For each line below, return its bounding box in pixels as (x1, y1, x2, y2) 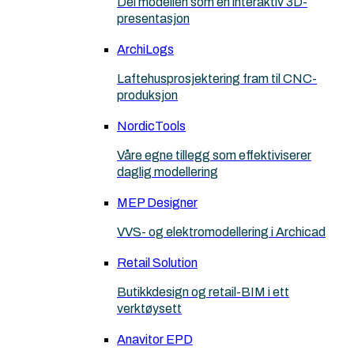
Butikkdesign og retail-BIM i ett (117, 285, 289, 299)
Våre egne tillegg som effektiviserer (117, 149, 311, 162)
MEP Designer (117, 196, 198, 209)
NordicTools (117, 119, 186, 133)
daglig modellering (117, 165, 218, 179)
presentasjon (117, 12, 190, 25)
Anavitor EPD (117, 333, 193, 346)
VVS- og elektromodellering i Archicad (117, 225, 326, 239)
